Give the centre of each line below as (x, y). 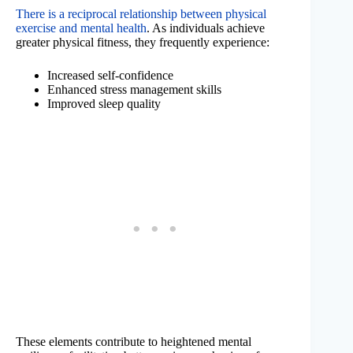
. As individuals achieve (206, 28)
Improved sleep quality (104, 104)
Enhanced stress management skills (134, 90)
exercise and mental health (81, 28)
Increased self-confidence (110, 76)
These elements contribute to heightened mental (134, 342)
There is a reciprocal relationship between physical (141, 14)
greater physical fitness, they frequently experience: (143, 43)
